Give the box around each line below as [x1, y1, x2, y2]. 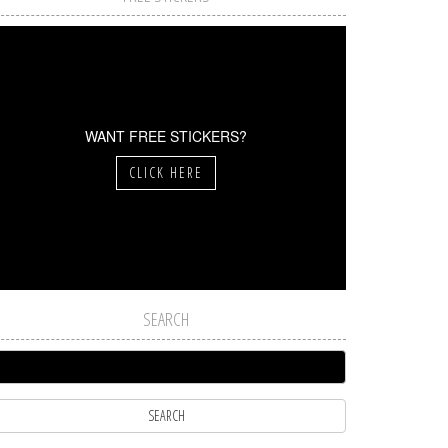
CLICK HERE [129, 162, 203, 182]
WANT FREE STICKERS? [85, 125, 247, 146]
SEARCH [143, 306, 189, 331]
